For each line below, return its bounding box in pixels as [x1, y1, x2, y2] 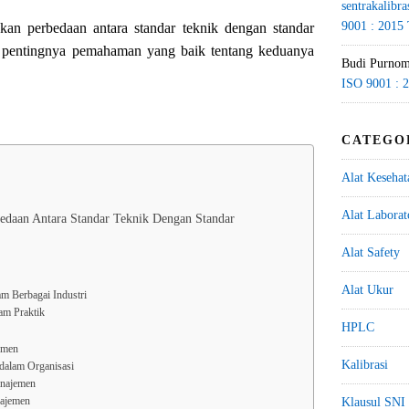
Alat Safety [341, 246, 400, 259]
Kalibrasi [341, 358, 388, 372]
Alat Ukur [341, 283, 393, 297]
